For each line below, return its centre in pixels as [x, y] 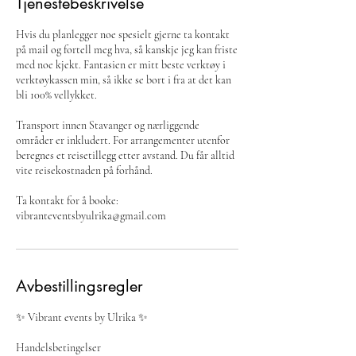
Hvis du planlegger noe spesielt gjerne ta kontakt [123, 35]
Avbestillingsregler [79, 286]
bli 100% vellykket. [56, 95]
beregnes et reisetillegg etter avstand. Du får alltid [125, 155]
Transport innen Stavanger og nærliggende [108, 125]
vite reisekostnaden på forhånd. [84, 170]
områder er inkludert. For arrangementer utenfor [123, 140]
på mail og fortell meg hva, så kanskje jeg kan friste [127, 50]
